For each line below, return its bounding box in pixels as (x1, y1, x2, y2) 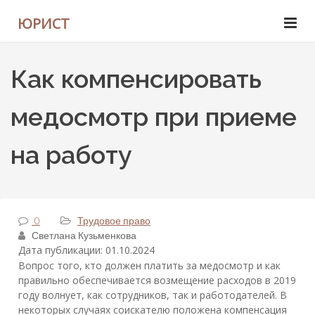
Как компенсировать (11, 64, 262, 94)
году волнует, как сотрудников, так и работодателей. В (18, 288, 287, 302)
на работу (11, 140, 132, 169)
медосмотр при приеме (11, 102, 297, 131)
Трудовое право (77, 214, 150, 226)
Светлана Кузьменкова (32, 229, 136, 241)
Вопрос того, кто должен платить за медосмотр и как (18, 259, 281, 273)
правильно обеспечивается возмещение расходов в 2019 (18, 274, 296, 288)
